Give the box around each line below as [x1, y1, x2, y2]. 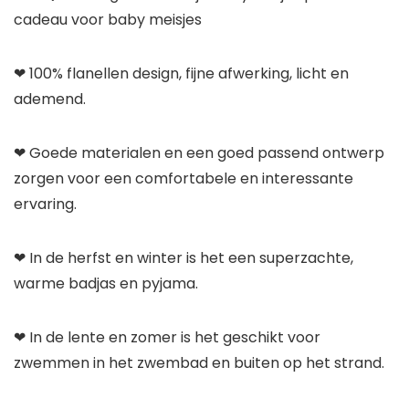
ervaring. [14, 194, 77, 215]
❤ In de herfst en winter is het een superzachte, [14, 247, 353, 269]
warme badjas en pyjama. [14, 273, 198, 295]
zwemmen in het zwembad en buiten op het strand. [14, 352, 384, 374]
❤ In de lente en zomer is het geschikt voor [14, 327, 320, 349]
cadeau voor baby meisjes [14, 9, 202, 31]
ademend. [14, 89, 86, 110]
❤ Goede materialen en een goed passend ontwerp [14, 142, 384, 164]
